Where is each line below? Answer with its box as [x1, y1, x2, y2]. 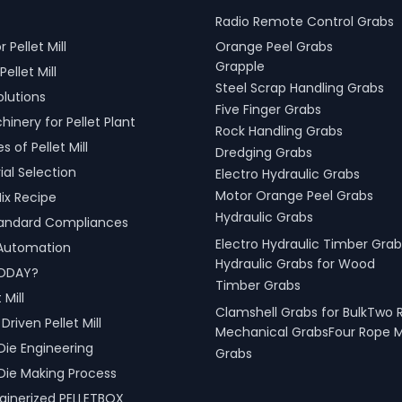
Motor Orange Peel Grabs [215, 187, 373, 207]
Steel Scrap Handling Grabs [215, 79, 384, 100]
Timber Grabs [215, 276, 301, 297]
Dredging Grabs [215, 144, 312, 164]
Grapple [215, 57, 265, 78]
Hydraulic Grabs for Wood [215, 255, 375, 275]
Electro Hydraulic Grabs [215, 165, 360, 186]
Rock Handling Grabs [215, 122, 343, 143]
